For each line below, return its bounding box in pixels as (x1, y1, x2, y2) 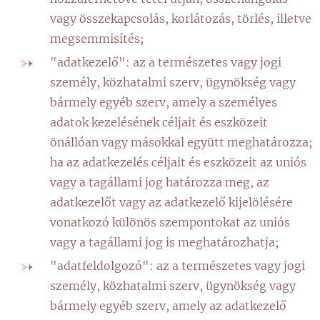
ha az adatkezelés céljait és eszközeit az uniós (50, 155, 306, 169)
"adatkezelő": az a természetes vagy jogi (50, 55, 281, 69)
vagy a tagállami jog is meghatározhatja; (50, 235, 279, 249)
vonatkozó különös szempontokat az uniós (50, 215, 290, 229)
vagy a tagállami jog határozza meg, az (50, 175, 269, 189)
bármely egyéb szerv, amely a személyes (50, 95, 277, 109)
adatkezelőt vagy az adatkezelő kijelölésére (50, 195, 293, 209)
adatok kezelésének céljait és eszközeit (50, 115, 268, 129)
